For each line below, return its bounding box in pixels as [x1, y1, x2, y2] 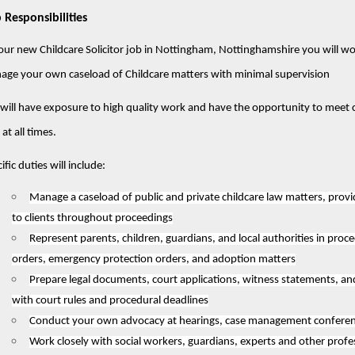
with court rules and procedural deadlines [11, 294, 208, 307]
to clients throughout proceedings [11, 212, 173, 224]
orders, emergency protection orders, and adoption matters [11, 253, 296, 265]
